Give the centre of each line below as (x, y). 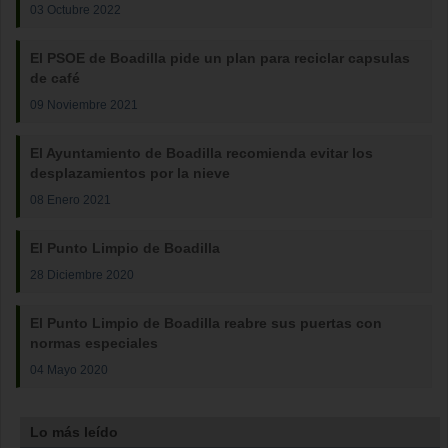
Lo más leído (74, 432)
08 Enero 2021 (70, 199)
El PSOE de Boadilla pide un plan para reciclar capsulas (220, 58)
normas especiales (94, 343)
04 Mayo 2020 (69, 369)
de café (55, 78)
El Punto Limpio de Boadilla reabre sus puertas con (206, 323)
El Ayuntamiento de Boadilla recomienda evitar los (201, 153)
